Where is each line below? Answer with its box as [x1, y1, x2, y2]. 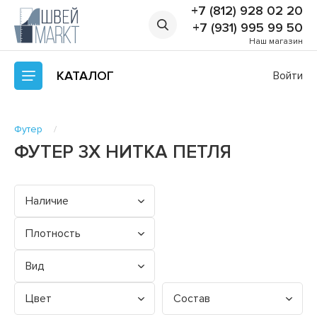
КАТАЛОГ [57, 67, 114, 83]
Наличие [25, 193, 69, 208]
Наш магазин [249, 36, 303, 47]
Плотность [25, 226, 81, 241]
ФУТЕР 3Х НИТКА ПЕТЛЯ [14, 140, 231, 163]
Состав [173, 291, 210, 306]
